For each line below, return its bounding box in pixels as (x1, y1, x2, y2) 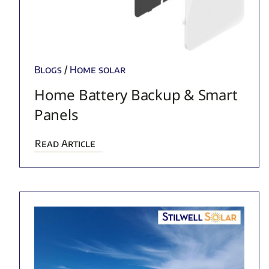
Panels (34, 104, 79, 124)
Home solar (69, 63, 126, 76)
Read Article (34, 137, 95, 150)
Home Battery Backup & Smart (34, 84, 238, 104)
